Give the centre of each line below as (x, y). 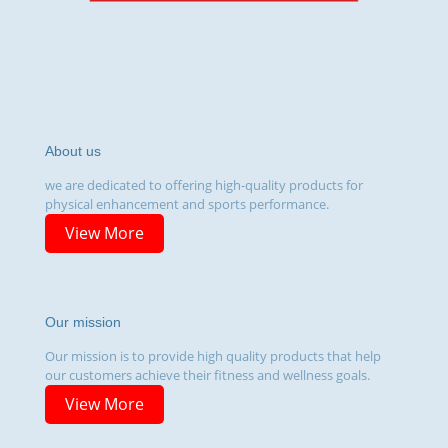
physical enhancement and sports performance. (187, 203)
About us (73, 150)
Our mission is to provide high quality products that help (213, 355)
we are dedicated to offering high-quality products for (204, 184)
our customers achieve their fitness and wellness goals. (207, 374)
